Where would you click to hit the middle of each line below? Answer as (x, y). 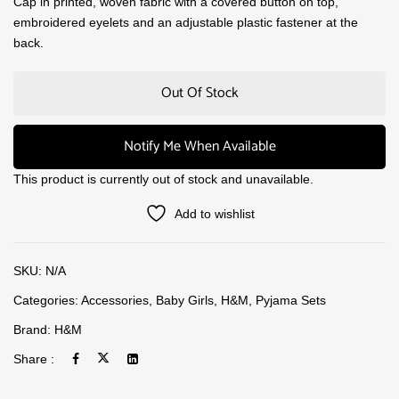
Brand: (34, 330)
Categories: (47, 300)
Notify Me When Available (199, 147)
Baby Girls (185, 300)
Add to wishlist (214, 214)
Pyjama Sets (291, 300)
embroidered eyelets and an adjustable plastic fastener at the (186, 22)
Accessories (115, 300)
